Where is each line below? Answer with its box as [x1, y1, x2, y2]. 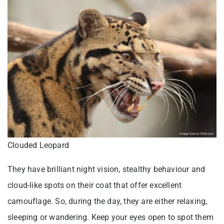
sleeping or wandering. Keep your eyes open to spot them [7, 212, 214, 222]
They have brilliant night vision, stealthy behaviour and [7, 164, 205, 174]
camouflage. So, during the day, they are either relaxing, [7, 196, 207, 206]
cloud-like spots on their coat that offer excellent [7, 180, 182, 190]
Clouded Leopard [7, 140, 69, 150]
